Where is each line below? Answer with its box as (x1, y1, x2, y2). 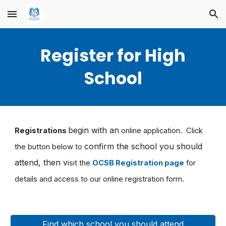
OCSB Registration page (92, 158, 185, 167)
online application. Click (119, 126, 203, 135)
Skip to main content (8, 14, 80, 23)
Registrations (15, 126, 69, 135)
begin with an (68, 125, 120, 135)
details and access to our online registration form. (15, 175, 185, 184)
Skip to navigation (155, 14, 218, 23)
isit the (68, 158, 91, 167)
